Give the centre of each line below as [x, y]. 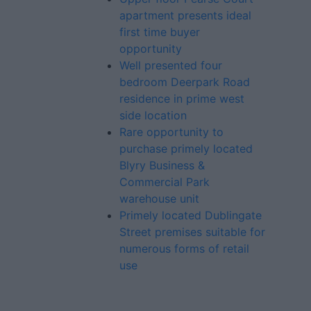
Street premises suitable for [192, 232]
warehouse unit [159, 199]
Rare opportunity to [171, 132]
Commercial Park [165, 182]
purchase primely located [186, 149]
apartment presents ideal [185, 15]
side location [153, 115]
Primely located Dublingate [191, 215]
